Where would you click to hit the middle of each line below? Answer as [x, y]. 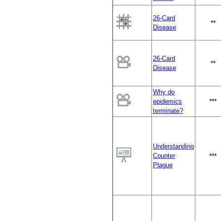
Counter [164, 156]
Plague [163, 165]
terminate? [168, 111]
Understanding [173, 147]
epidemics [167, 102]
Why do [164, 92]
